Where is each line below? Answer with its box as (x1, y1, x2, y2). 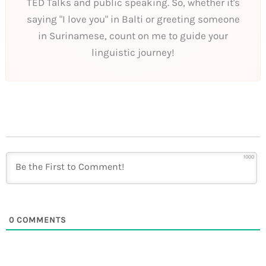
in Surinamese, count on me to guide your (38, 29, 228, 42)
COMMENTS (14, 214, 66, 225)
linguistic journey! (91, 46, 175, 58)
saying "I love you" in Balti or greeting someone (26, 12, 240, 25)
